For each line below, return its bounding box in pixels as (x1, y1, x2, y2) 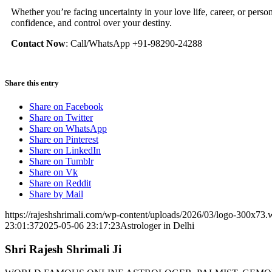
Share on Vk (29, 167, 78, 178)
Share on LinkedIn (29, 145, 101, 156)
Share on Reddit (29, 178, 91, 189)
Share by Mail (29, 189, 83, 200)
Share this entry (5, 78, 59, 88)
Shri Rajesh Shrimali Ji (5, 242, 121, 256)
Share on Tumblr (29, 156, 93, 167)
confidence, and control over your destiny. (11, 17, 172, 28)
